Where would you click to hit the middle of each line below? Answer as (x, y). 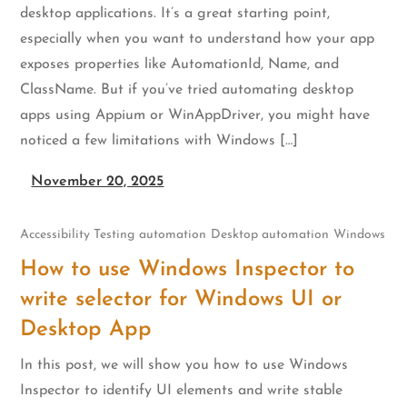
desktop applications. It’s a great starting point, (175, 13)
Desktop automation (270, 235)
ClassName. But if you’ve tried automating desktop (187, 89)
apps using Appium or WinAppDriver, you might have (195, 115)
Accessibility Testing (78, 235)
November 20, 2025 (98, 181)
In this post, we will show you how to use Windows (184, 366)
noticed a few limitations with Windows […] (159, 140)
